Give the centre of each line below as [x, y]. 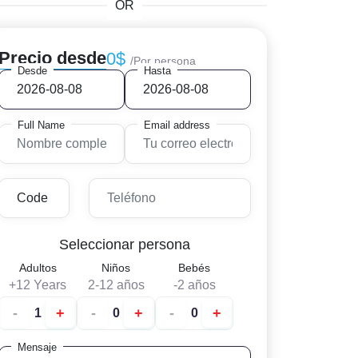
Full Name [41, 125]
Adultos [38, 268]
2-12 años [116, 285]
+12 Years [38, 285]
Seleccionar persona [125, 245]
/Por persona [163, 60]
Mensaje [37, 347]
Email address [177, 125]
